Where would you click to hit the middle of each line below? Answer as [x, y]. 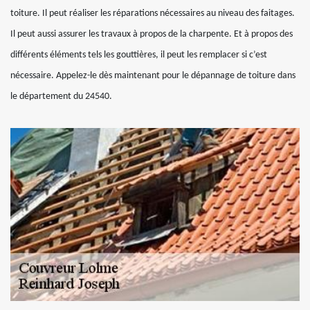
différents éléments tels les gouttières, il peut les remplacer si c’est [139, 55]
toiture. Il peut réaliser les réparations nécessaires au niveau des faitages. [153, 13]
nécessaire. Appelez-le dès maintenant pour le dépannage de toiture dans [153, 76]
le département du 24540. [61, 97]
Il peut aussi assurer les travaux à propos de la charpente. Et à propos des [152, 34]
